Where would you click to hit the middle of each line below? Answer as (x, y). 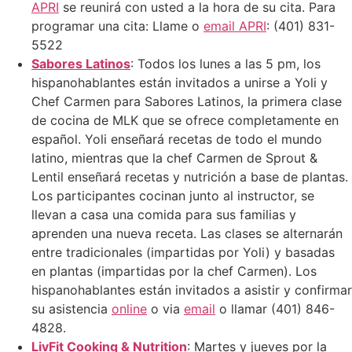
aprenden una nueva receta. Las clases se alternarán (187, 233)
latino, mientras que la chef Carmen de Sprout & (174, 158)
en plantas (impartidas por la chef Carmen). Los (174, 271)
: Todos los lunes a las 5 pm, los (225, 63)
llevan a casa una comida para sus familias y (164, 214)
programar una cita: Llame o (117, 26)
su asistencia (71, 308)
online (129, 308)
